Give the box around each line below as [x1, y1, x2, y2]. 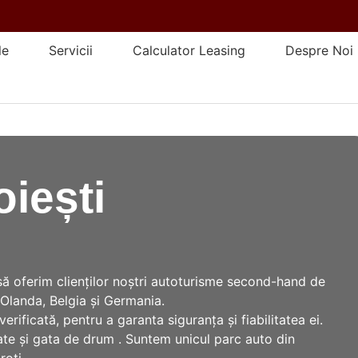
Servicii [48, 42, 93, 58]
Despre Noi [284, 42, 353, 58]
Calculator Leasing [132, 42, 245, 58]
